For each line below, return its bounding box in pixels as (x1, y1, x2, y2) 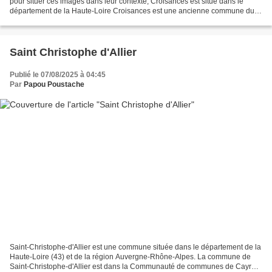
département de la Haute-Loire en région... (10, 16, 150, 25)
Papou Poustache (24, 80, 84, 89)
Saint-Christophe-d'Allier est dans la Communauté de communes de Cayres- (10, 262, 262, 271)
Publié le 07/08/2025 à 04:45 (10, 70, 106, 80)
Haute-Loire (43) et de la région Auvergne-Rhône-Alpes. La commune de (10, 252, 251, 261)
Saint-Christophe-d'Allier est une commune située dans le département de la (10, 242, 261, 251)
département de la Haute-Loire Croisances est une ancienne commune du (10, 7, 254, 16)
